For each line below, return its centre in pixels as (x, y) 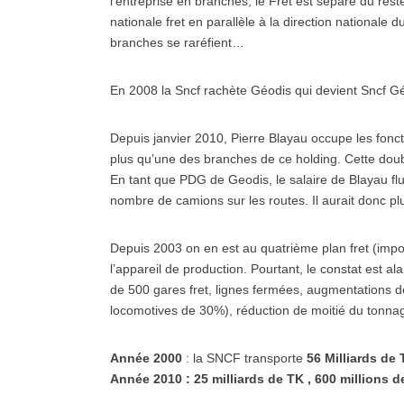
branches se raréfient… (177, 42)
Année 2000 (148, 358)
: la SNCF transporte (246, 358)
